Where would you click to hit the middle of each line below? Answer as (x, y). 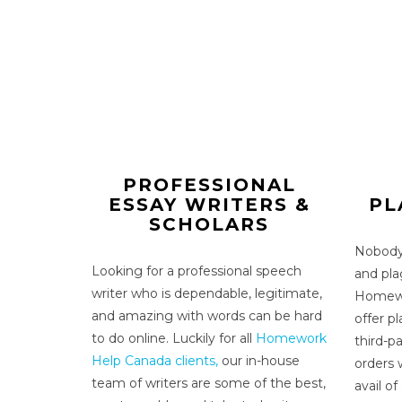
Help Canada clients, (155, 360)
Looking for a (133, 271)
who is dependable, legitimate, (227, 293)
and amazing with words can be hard (207, 315)
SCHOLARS (210, 224)
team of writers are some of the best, (209, 383)
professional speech (238, 271)
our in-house (259, 360)
